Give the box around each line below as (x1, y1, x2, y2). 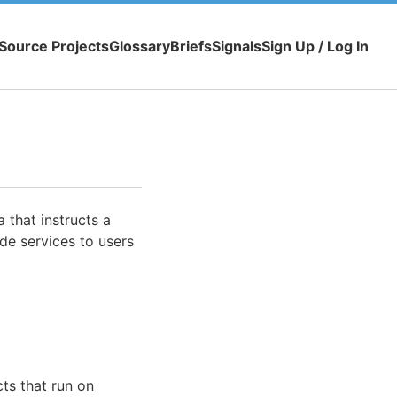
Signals (212, 37, 261, 56)
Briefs (170, 37, 212, 56)
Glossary (109, 37, 170, 56)
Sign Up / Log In (261, 37, 369, 56)
